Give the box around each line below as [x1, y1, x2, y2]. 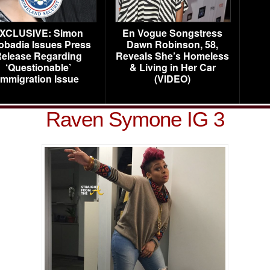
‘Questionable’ [5, 60, 71, 74]
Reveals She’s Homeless [116, 49, 229, 63]
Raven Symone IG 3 [46, 107, 224, 131]
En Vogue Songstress [122, 26, 222, 40]
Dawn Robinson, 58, [127, 37, 218, 51]
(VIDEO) [154, 72, 190, 86]
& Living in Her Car [129, 60, 216, 74]
